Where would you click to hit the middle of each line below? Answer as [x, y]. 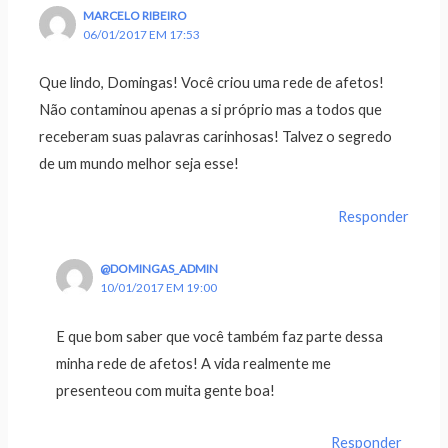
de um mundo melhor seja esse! [139, 164]
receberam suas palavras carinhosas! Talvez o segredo [216, 137]
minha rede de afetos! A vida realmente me [194, 363]
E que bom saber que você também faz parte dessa [220, 336]
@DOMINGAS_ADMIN [158, 269]
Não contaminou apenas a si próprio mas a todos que [211, 110]
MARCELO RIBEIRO [134, 16]
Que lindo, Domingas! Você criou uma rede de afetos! [212, 83]
